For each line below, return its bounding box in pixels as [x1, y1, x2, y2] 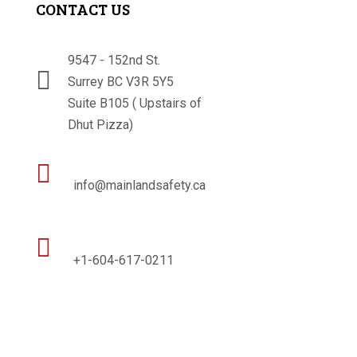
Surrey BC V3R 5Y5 [67, 74, 174, 90]
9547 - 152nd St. [67, 53, 160, 69]
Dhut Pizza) [67, 117, 133, 133]
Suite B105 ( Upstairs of [67, 96, 202, 112]
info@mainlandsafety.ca [73, 178, 206, 194]
